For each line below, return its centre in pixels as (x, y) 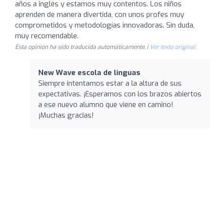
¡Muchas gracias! (66, 115)
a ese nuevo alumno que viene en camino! (106, 104)
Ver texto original (173, 47)
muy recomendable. (47, 36)
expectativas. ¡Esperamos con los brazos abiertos (120, 94)
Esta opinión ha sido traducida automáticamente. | (82, 47)
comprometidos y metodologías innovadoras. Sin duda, (105, 25)
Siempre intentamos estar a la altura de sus (110, 83)
